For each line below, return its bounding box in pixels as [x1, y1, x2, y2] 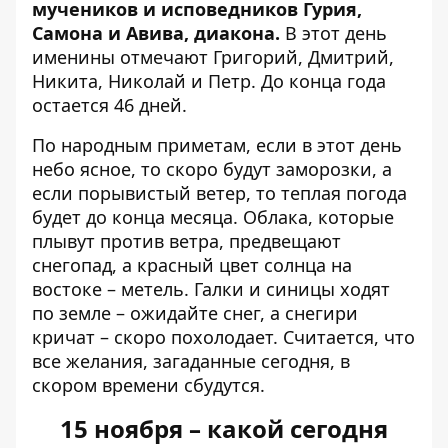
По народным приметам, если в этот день [32, 133, 402, 157]
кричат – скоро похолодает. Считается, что [32, 325, 415, 349]
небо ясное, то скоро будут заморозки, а [32, 157, 392, 181]
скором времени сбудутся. [32, 373, 265, 397]
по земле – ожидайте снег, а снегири [32, 301, 358, 325]
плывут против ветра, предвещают [32, 229, 341, 253]
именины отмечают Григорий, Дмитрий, [32, 45, 394, 69]
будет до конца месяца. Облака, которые [32, 205, 394, 229]
